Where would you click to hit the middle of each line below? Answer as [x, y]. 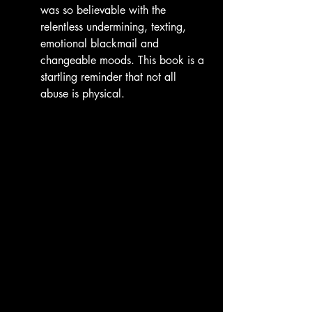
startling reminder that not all [110, 77]
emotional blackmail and [101, 43]
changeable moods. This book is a [124, 60]
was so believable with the [105, 10]
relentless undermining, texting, [115, 26]
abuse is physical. [83, 93]
